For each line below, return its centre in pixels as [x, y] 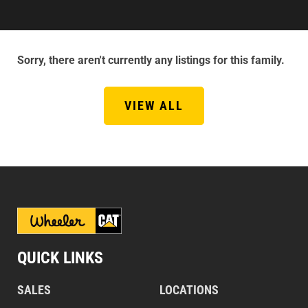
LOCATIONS [189, 290]
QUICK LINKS [60, 258]
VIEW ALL [154, 106]
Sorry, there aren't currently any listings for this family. [151, 60]
